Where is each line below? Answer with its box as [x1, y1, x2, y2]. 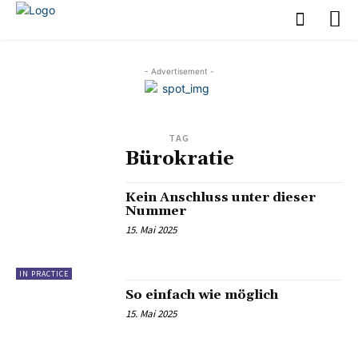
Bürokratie [124, 146, 234, 171]
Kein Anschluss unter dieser [125, 189, 316, 205]
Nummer [125, 202, 187, 219]
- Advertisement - [144, 66, 214, 76]
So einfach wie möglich [125, 286, 279, 303]
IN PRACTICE [19, 268, 69, 279]
